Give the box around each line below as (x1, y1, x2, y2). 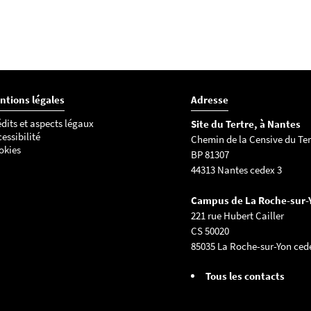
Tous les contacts (205, 269, 285, 283)
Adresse (190, 93, 228, 106)
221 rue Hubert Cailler (190, 209, 284, 222)
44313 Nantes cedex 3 (190, 163, 282, 176)
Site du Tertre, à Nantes (190, 117, 301, 131)
